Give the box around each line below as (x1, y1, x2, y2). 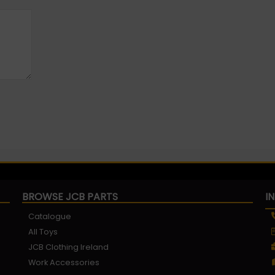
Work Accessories (28, 257, 99, 268)
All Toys (28, 226, 58, 237)
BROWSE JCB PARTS (21, 189, 118, 204)
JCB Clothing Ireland (28, 241, 109, 252)
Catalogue (28, 211, 71, 222)
